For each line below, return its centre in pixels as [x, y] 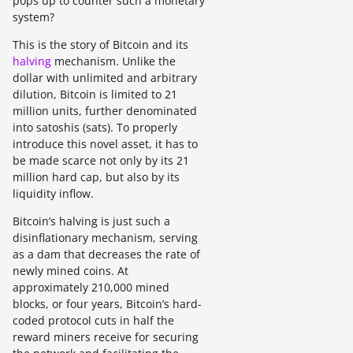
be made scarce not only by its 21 [101, 160]
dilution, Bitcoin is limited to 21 [95, 94]
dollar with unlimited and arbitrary [105, 78]
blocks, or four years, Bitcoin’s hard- [107, 304]
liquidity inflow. [53, 193]
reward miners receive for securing [106, 337]
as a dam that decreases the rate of [106, 254]
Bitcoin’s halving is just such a [91, 221]
